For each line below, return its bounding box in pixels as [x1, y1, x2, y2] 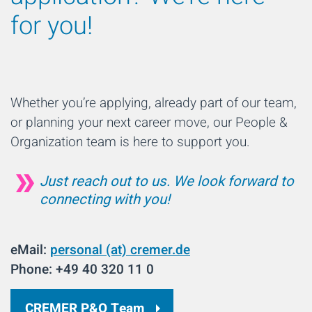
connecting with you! [40, 189, 170, 210]
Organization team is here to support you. [10, 132, 250, 152]
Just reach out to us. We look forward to [40, 171, 294, 192]
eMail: [10, 240, 50, 260]
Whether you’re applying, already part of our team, [10, 93, 297, 113]
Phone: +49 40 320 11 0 [10, 259, 154, 279]
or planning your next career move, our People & [10, 112, 288, 132]
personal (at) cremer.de [50, 240, 190, 260]
